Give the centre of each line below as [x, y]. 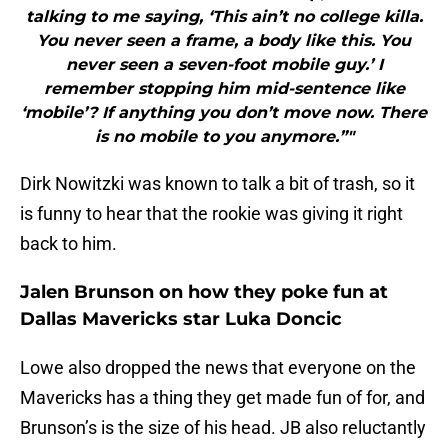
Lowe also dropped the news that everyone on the [218, 368]
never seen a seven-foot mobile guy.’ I [224, 65]
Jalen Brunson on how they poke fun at [204, 292]
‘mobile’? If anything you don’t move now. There [224, 113]
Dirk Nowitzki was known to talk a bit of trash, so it [217, 184]
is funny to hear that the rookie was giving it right [211, 214]
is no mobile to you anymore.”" [224, 137]
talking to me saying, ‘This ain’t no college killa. [224, 17]
